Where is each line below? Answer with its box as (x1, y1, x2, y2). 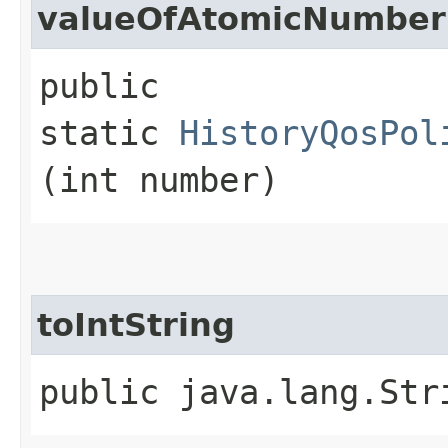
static (39, 113, 179, 153)
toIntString (37, 307, 235, 343)
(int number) (39, 160, 279, 200)
